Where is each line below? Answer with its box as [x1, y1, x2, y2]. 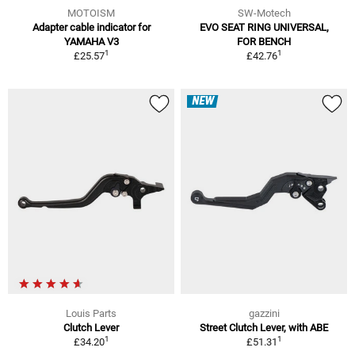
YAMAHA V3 [63, 36, 119, 48]
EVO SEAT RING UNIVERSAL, [199, 21, 329, 34]
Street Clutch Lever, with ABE [200, 322, 328, 334]
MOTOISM [67, 7, 115, 20]
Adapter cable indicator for [32, 21, 151, 34]
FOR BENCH [237, 36, 291, 48]
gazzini [248, 307, 280, 319]
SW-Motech [237, 7, 291, 20]
